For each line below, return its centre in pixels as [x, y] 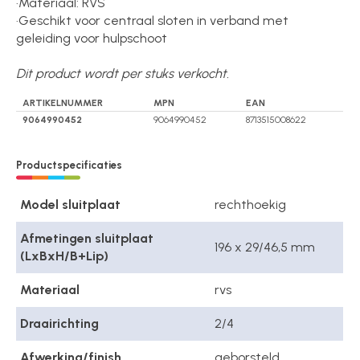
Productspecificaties [70, 166]
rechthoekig [251, 205]
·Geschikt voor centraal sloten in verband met [153, 20]
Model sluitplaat [71, 205]
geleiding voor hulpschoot [92, 38]
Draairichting [60, 324]
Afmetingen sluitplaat [87, 239]
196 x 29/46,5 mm [265, 247]
